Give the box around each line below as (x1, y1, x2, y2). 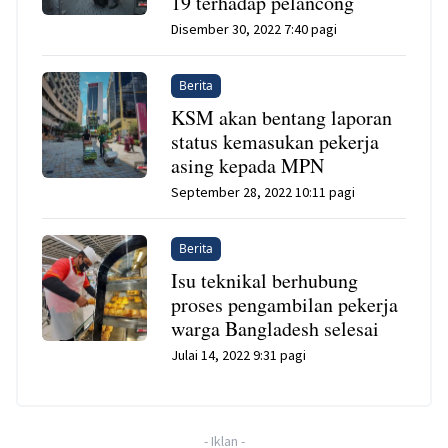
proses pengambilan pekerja (171, 291, 399, 319)
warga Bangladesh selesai (171, 315, 380, 343)
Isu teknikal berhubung (171, 267, 359, 295)
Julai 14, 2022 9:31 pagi (171, 346, 307, 365)
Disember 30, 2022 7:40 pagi (171, 20, 338, 39)
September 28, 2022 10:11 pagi (171, 183, 356, 202)
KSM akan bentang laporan (171, 104, 393, 132)
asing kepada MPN (171, 152, 325, 180)
